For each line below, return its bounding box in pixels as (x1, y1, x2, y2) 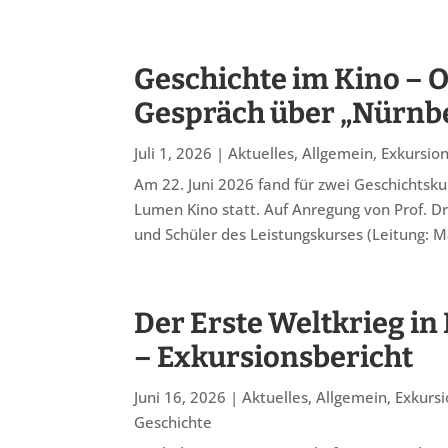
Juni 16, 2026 (134, 386, 227, 407)
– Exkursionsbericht (134, 339, 414, 375)
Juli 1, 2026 (134, 142, 213, 163)
